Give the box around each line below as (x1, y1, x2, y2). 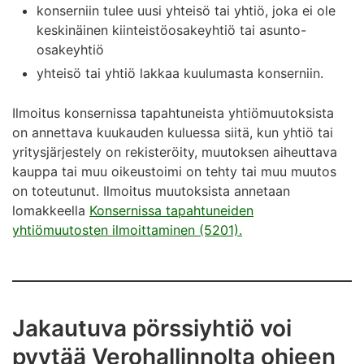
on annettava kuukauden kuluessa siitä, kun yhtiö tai (12, 124, 333, 141)
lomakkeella (12, 202, 89, 219)
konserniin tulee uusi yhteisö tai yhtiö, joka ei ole (37, 2, 336, 19)
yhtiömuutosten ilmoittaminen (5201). (12, 222, 242, 238)
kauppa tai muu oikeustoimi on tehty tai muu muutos (12, 163, 336, 180)
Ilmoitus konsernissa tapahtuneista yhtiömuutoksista (12, 105, 334, 121)
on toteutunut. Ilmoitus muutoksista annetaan (12, 183, 290, 199)
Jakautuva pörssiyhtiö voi (12, 314, 292, 342)
